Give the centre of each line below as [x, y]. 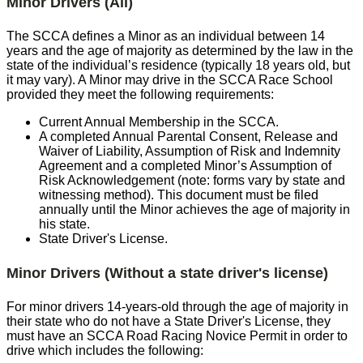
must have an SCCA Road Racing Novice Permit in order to [177, 335]
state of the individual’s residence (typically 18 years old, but [178, 65]
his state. [64, 224]
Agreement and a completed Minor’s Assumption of [185, 165]
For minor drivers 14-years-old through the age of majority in [177, 306]
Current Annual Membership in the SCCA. [159, 122]
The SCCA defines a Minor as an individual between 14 [166, 36]
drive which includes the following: [105, 350]
